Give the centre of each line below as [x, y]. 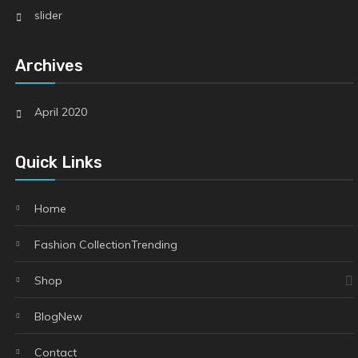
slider [48, 15]
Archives [49, 65]
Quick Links [58, 162]
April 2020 [60, 111]
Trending [154, 244]
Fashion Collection [82, 244]
